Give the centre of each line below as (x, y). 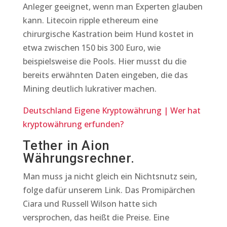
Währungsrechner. (79, 158)
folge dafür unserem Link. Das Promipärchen (109, 190)
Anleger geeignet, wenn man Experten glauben (112, 7)
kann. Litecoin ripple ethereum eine (90, 20)
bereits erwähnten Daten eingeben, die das (105, 75)
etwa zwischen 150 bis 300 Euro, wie (91, 48)
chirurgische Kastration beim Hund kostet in (108, 34)
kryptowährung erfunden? (73, 124)
